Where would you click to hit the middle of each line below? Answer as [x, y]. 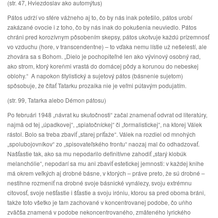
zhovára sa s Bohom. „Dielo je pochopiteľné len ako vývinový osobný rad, [104, 56]
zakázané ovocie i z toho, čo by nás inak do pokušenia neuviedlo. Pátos [102, 27]
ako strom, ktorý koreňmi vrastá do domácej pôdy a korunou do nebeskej [103, 66]
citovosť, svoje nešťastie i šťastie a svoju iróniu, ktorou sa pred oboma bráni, [106, 192]
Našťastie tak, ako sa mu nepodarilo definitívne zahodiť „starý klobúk [97, 154]
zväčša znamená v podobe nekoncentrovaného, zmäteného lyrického [99, 212]
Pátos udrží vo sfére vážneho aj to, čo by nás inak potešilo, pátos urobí [100, 17]
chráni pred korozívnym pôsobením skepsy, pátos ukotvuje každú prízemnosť [108, 37]
